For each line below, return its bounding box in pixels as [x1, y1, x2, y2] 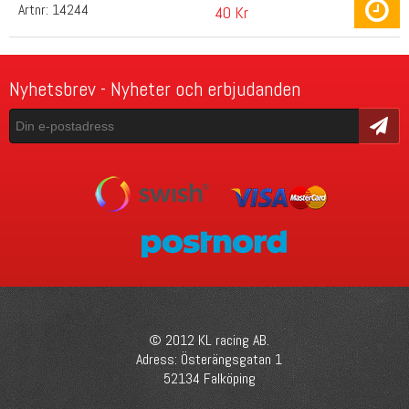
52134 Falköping [163, 368, 256, 388]
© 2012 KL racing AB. [149, 330, 269, 350]
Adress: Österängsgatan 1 [136, 349, 282, 369]
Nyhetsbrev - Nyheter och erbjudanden [9, 76, 300, 102]
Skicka [362, 115, 397, 135]
